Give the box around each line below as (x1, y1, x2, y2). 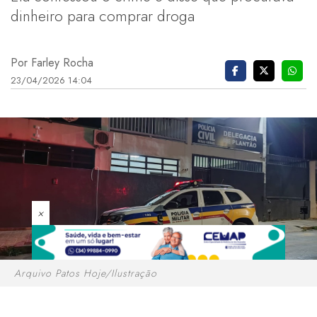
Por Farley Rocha (11, 54, 93, 71)
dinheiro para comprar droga (11, 4, 195, 27)
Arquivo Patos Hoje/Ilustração (14, 266, 157, 281)
